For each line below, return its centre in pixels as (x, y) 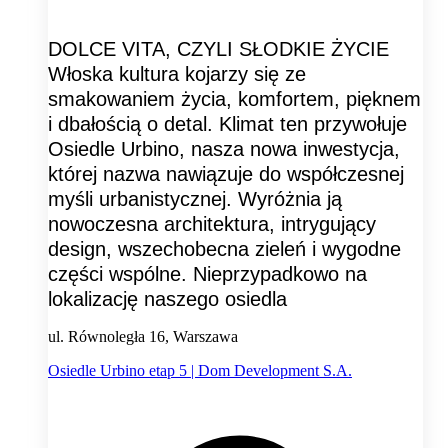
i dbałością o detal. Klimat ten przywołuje (227, 124)
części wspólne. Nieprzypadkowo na (207, 274)
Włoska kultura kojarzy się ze (177, 74)
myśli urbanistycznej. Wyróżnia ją (195, 199)
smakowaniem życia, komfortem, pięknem (234, 99)
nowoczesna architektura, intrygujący (212, 224)
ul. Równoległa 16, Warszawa (143, 337)
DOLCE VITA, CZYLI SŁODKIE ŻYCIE (218, 49)
